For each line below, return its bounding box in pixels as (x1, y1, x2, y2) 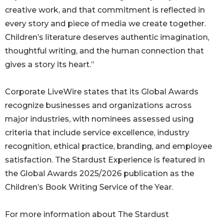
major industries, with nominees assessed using (5, 114, 194, 124)
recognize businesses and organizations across (5, 100, 192, 110)
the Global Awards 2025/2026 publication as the (5, 168, 194, 178)
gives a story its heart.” (5, 59, 94, 69)
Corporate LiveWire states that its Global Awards (5, 87, 199, 96)
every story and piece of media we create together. (5, 18, 206, 28)
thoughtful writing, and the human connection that (5, 46, 204, 55)
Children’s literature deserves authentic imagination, (5, 32, 209, 42)
